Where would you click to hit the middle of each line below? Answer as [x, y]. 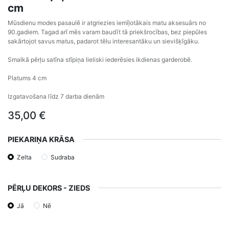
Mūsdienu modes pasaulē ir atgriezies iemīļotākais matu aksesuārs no [107, 22]
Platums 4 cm [27, 78]
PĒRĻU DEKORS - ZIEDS [49, 188]
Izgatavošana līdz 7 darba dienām [56, 96]
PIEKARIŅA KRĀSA [41, 139]
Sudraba [63, 157]
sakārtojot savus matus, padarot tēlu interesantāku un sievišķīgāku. [104, 41]
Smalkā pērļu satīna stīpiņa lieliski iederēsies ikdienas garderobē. [100, 59]
